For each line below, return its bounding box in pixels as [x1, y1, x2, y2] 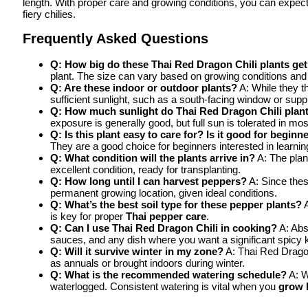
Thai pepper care [126, 210, 206, 222]
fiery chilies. [23, 8, 76, 20]
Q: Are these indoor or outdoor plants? [50, 81, 237, 93]
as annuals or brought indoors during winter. [50, 256, 245, 269]
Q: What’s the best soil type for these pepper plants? [50, 198, 302, 210]
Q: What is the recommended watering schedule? [50, 268, 287, 280]
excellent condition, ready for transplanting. [50, 163, 241, 175]
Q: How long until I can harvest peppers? [50, 175, 247, 187]
